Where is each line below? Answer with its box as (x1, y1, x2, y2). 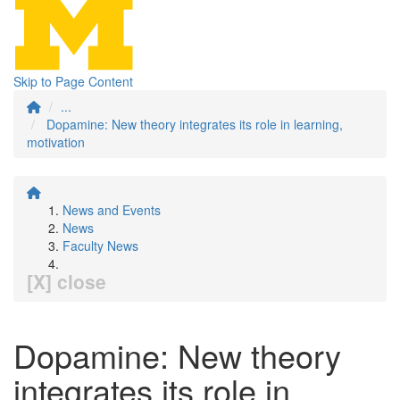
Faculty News (62, 237, 138, 254)
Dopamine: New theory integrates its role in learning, (46, 115, 343, 133)
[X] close (27, 268, 106, 295)
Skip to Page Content (13, 72, 133, 90)
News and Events (62, 201, 161, 219)
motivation (27, 133, 85, 151)
